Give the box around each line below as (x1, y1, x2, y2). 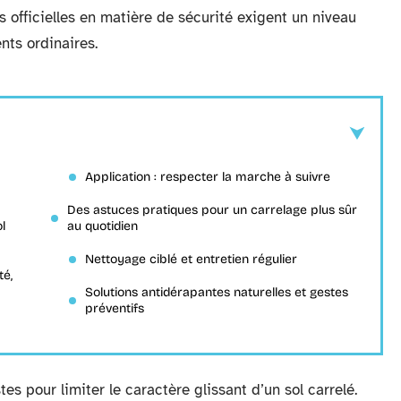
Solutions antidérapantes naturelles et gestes (85, 285, 348, 300)
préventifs (85, 301, 144, 316)
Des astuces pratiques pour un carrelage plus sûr (67, 202, 357, 218)
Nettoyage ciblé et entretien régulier (85, 252, 297, 267)
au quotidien (67, 218, 138, 234)
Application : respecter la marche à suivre (85, 169, 330, 184)
